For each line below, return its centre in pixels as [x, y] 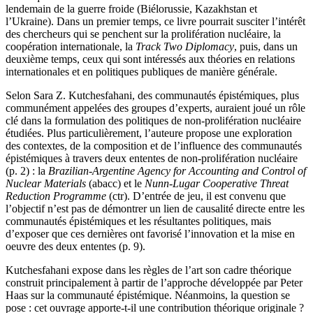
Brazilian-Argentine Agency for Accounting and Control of [177, 170]
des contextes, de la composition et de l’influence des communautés [154, 145]
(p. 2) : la [27, 170]
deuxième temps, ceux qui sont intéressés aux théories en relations [150, 59]
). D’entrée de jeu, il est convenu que [205, 196]
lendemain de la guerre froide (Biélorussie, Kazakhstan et [131, 8]
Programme [80, 196]
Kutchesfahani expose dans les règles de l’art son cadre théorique [148, 270]
